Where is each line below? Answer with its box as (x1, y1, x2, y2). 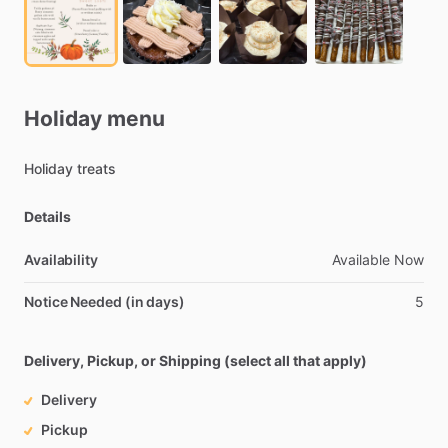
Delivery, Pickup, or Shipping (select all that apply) (24, 352, 367, 369)
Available (332, 251, 390, 268)
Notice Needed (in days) (24, 293, 185, 310)
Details (24, 208, 71, 225)
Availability (24, 251, 98, 268)
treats (77, 160, 116, 177)
